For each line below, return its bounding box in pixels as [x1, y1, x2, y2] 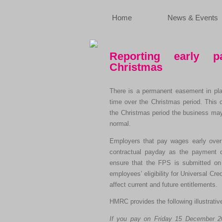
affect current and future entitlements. [110, 181, 218, 188]
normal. [110, 120, 131, 127]
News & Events [167, 14, 218, 22]
